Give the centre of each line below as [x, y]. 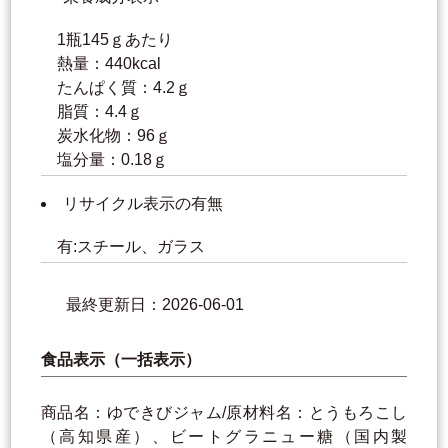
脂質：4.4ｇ [100, 112]
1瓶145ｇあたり [115, 40]
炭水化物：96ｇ [114, 136]
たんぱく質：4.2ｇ [124, 88]
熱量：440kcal [109, 64]
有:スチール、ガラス [133, 247]
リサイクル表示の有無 [143, 204]
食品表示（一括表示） [121, 360]
